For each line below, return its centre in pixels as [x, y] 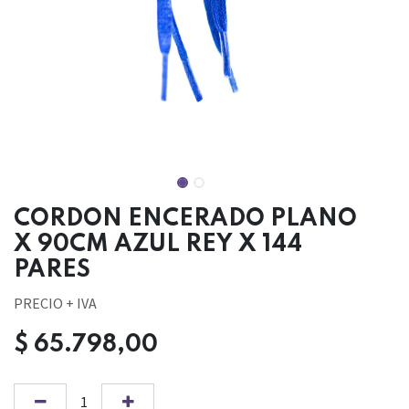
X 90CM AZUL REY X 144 [158, 245]
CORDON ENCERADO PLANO [185, 220]
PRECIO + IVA [55, 304]
